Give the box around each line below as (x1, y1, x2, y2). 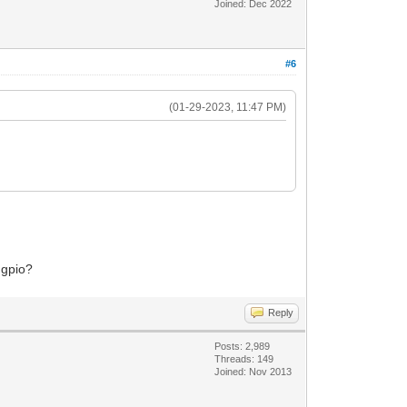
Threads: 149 (214, 352, 274, 364)
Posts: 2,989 (214, 340, 271, 352)
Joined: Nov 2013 (214, 365, 293, 377)
